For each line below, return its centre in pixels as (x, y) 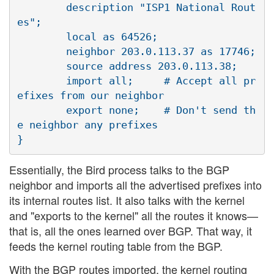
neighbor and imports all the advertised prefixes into (135, 185)
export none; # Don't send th (42, 110)
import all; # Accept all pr (42, 80)
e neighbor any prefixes (87, 124)
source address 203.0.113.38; (42, 66)
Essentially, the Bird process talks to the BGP (119, 170)
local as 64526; (42, 36)
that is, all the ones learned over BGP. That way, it (131, 231)
